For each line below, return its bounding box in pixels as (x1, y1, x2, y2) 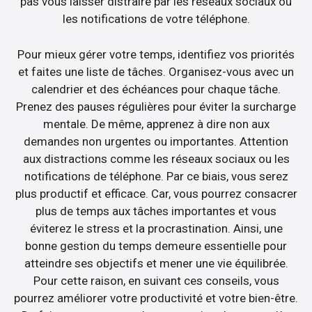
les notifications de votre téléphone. (62, 12, 250, 26)
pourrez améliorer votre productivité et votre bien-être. (14, 290, 298, 305)
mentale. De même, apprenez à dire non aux (42, 116, 270, 131)
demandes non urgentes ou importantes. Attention (24, 134, 288, 148)
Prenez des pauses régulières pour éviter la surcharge (16, 99, 296, 114)
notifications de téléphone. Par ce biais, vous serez (24, 169, 288, 183)
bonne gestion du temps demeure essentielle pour (25, 238, 287, 253)
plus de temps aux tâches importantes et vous (36, 203, 276, 218)
